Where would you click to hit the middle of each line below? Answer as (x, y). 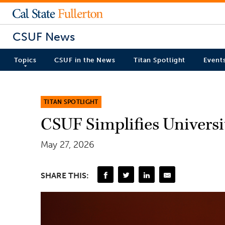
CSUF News (44, 36)
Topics (25, 60)
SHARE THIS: (65, 175)
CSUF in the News (85, 60)
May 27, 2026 (68, 144)
